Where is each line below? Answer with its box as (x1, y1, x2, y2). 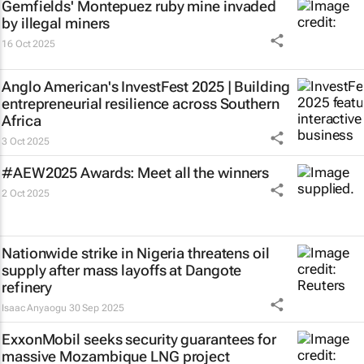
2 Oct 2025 (2, 188, 50, 200)
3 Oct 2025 (2, 136, 50, 148)
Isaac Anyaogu (2, 302, 67, 314)
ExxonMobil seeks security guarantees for (2, 331, 276, 349)
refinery (2, 279, 53, 297)
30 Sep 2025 (68, 302, 124, 314)
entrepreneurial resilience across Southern (2, 95, 279, 113)
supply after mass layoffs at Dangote (2, 262, 242, 279)
